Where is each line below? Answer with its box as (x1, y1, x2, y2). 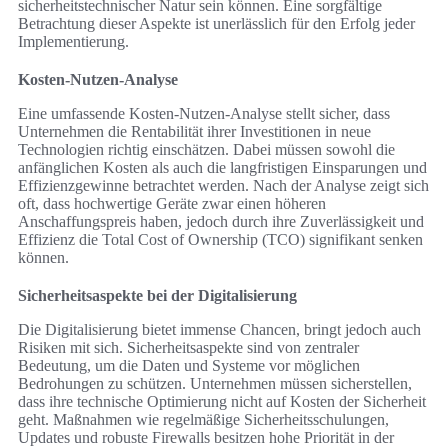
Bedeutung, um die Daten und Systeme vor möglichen (18, 357, 360, 375)
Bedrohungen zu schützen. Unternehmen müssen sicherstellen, (18, 375, 412, 393)
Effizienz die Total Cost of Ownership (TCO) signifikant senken (18, 231, 423, 249)
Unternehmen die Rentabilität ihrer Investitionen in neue (18, 123, 371, 141)
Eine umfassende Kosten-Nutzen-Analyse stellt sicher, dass (18, 105, 390, 123)
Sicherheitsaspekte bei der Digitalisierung (18, 287, 297, 305)
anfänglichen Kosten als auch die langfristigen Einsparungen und (18, 159, 427, 177)
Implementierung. (18, 33, 129, 51)
